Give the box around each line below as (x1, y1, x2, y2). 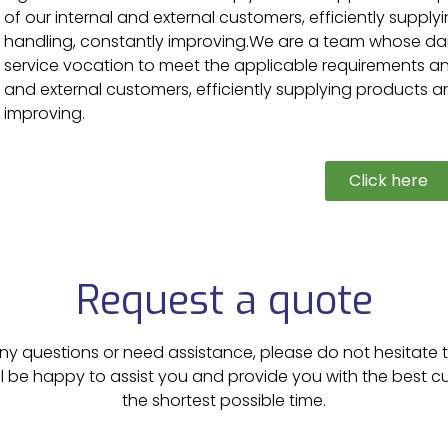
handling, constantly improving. (3, 30, 249, 54)
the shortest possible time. (122, 389, 326, 413)
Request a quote (75, 274, 373, 328)
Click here (349, 168, 429, 192)
